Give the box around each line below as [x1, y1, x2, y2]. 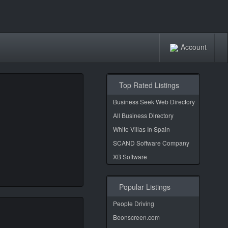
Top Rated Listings [115, 80, 179, 90]
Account [181, 41, 207, 52]
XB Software [113, 152, 147, 161]
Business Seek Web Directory [113, 97, 195, 106]
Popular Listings [115, 182, 170, 192]
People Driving [113, 199, 154, 208]
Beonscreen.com [113, 213, 160, 221]
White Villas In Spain [113, 125, 170, 133]
